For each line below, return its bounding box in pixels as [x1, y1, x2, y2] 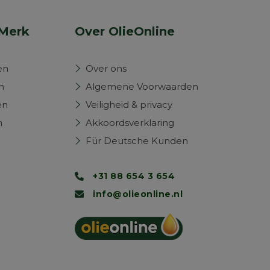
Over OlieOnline [75, 24, 175, 39]
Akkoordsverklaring [86, 117, 174, 128]
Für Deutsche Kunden [86, 135, 188, 146]
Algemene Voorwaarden [86, 81, 198, 92]
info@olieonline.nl [93, 189, 183, 199]
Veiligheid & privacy [86, 99, 172, 110]
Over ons [86, 63, 127, 74]
